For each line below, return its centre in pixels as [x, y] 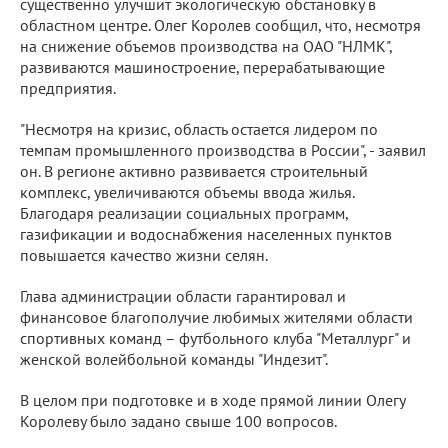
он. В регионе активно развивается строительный [194, 170]
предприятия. [68, 87]
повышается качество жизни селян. [144, 254]
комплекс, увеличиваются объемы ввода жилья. [187, 191]
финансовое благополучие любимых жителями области [216, 316]
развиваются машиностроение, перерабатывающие [202, 66]
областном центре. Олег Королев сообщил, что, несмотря [220, 24]
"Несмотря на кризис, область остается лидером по [199, 128]
